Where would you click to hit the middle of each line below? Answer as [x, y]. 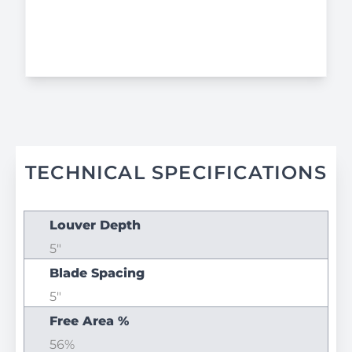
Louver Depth [95, 225]
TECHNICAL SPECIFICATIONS [176, 172]
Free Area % [89, 321]
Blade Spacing [97, 273]
